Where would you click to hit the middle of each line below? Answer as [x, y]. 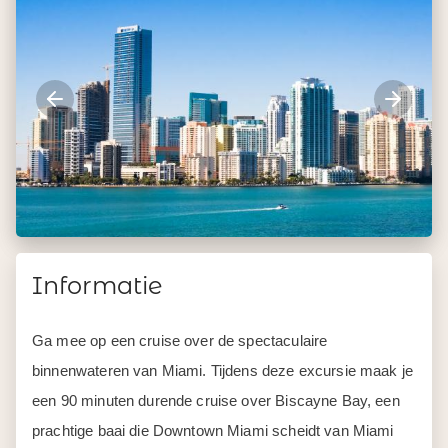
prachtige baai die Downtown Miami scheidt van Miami [213, 431]
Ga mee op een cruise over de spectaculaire [180, 341]
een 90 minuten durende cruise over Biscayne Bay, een [216, 401]
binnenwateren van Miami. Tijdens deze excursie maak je [223, 371]
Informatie [97, 286]
